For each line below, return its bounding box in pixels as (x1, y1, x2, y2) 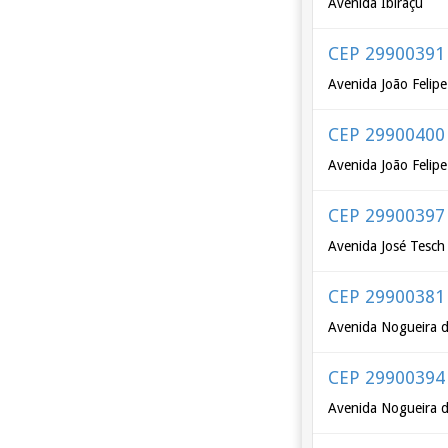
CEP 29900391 (328, 43, 446, 64)
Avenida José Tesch (328, 238, 446, 254)
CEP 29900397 (328, 205, 446, 226)
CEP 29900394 (328, 367, 446, 388)
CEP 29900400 (328, 124, 446, 145)
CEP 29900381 (328, 286, 446, 307)
